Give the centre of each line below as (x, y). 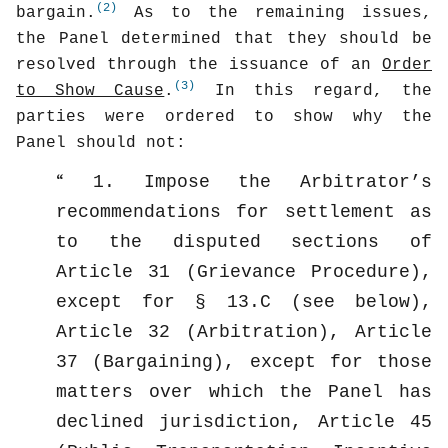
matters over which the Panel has (244, 391)
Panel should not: (101, 142)
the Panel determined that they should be (224, 38)
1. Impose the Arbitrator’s (248, 181)
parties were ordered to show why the (224, 116)
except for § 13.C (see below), (244, 301)
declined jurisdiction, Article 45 (244, 421)
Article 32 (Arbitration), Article (244, 331)
